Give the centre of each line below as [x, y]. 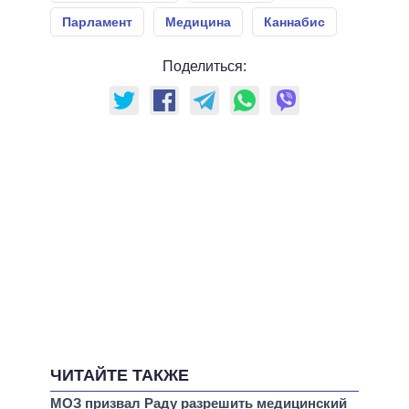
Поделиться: [204, 67]
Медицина [198, 22]
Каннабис [294, 22]
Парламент [97, 22]
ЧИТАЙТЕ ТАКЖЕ [120, 376]
